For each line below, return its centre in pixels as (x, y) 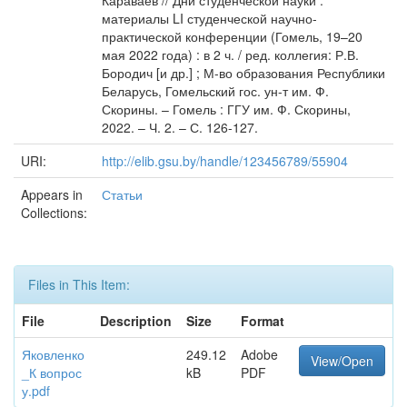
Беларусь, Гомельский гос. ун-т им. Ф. (215, 91)
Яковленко (53, 354)
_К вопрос (52, 372)
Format (263, 321)
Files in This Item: (79, 284)
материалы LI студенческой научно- (209, 18)
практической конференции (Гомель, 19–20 (232, 36)
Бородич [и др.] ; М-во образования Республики (243, 73)
